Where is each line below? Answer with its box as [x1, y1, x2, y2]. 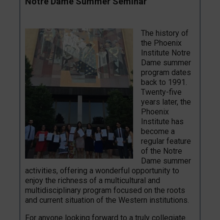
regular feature [141, 136, 191, 146]
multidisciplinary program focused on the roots [25, 185, 185, 195]
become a [141, 126, 175, 136]
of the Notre [141, 146, 182, 156]
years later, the [141, 97, 191, 107]
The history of [141, 28, 189, 38]
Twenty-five [141, 87, 182, 97]
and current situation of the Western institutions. [25, 195, 189, 205]
